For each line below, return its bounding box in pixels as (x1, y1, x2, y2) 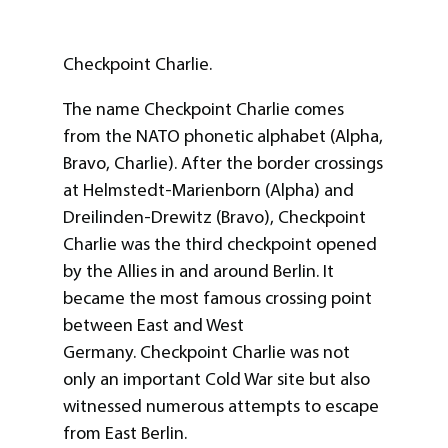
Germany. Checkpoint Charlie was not (62, 341, 350, 364)
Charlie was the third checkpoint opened (62, 233, 377, 256)
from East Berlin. (62, 422, 187, 445)
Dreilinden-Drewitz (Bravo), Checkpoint (62, 206, 366, 229)
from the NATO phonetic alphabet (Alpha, (62, 125, 383, 148)
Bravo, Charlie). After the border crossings (62, 152, 383, 175)
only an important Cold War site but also (62, 368, 370, 391)
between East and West (62, 314, 244, 337)
